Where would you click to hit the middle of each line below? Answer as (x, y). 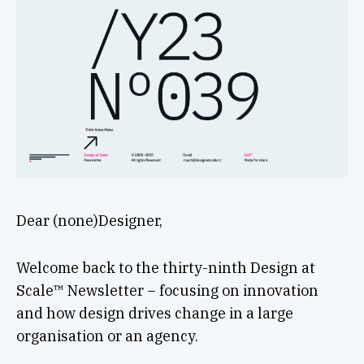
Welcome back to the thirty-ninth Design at (165, 267)
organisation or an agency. (107, 336)
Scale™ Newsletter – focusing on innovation (167, 290)
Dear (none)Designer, (89, 220)
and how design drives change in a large (154, 313)
